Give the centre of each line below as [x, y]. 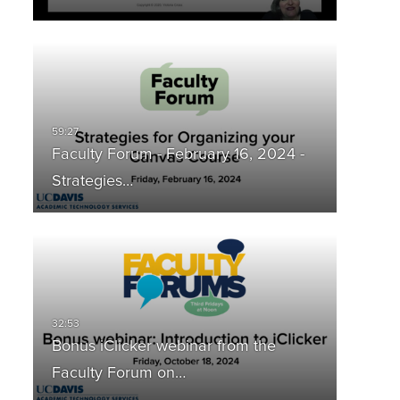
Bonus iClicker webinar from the [163, 347]
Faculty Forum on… [118, 374]
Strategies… [92, 182]
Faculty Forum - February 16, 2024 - [178, 155]
